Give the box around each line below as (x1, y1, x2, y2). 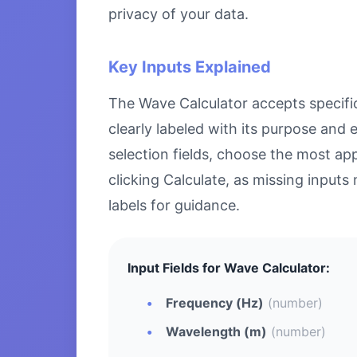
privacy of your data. (108, 5, 249, 22)
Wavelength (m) (166, 323, 267, 339)
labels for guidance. (108, 196, 240, 214)
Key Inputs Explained (108, 57, 271, 76)
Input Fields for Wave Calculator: (127, 259, 330, 276)
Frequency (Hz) (166, 294, 264, 311)
